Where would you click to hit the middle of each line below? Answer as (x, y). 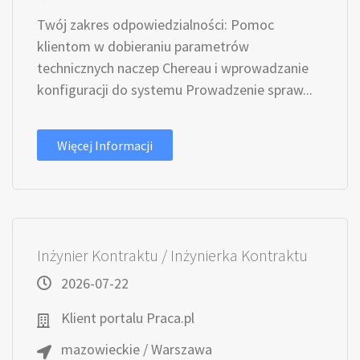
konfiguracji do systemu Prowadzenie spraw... (175, 90)
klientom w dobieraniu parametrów (143, 46)
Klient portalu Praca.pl (128, 318)
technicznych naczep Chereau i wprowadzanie (173, 68)
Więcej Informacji (105, 145)
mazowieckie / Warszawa (137, 349)
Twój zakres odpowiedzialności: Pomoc (155, 25)
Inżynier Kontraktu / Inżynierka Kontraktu (172, 255)
